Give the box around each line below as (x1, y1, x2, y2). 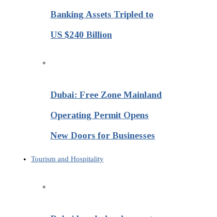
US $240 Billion (50, 29, 112, 40)
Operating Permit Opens (50, 110, 149, 121)
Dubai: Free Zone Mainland (50, 90, 162, 100)
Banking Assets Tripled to (50, 9, 154, 19)
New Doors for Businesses (50, 130, 155, 141)
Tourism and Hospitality (31, 155, 104, 163)
